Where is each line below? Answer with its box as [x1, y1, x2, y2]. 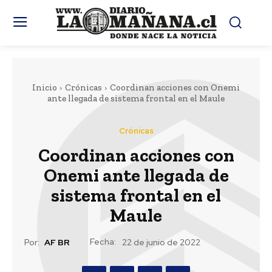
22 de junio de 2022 [122, 237, 200, 248]
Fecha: [90, 236, 116, 247]
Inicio [32, 81, 57, 93]
